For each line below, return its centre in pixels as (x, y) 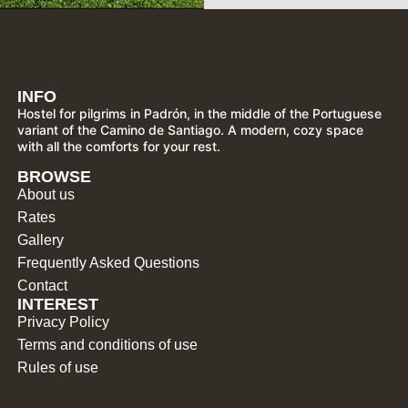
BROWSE (55, 176)
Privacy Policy (64, 321)
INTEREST (58, 304)
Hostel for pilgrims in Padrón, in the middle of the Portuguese (200, 113)
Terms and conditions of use (108, 344)
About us (46, 194)
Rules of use (58, 367)
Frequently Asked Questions (109, 262)
